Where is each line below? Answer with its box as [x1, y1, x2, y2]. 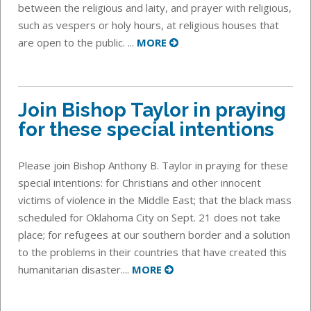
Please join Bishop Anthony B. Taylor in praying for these [18, 158, 288, 172]
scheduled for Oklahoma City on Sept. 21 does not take [18, 210, 280, 224]
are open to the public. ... [18, 35, 137, 49]
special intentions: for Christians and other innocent [18, 175, 261, 190]
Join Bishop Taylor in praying [18, 98, 286, 121]
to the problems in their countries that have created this [18, 244, 287, 259]
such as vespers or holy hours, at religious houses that [18, 17, 279, 32]
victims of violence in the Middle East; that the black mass [18, 192, 292, 207]
